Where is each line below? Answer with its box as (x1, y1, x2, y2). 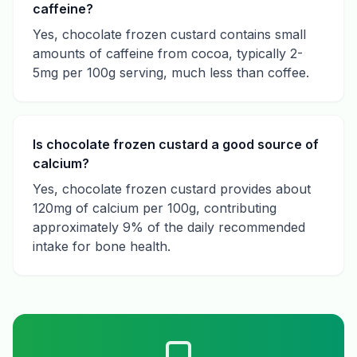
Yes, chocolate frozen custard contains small (33, 26, 306, 42)
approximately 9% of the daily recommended (33, 219, 305, 235)
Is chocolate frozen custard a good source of (33, 136, 319, 152)
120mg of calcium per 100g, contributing (33, 200, 277, 216)
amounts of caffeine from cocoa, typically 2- (33, 45, 303, 61)
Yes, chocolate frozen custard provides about (33, 181, 311, 197)
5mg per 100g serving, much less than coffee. (33, 65, 309, 80)
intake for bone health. (33, 238, 171, 254)
